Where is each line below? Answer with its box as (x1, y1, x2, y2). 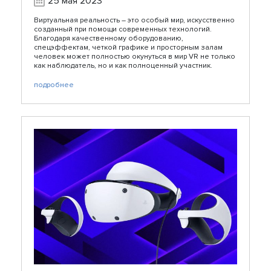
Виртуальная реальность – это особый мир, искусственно (34, 15, 235, 25)
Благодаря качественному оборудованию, (34, 33, 183, 43)
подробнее (34, 80, 74, 90)
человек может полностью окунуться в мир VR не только (34, 51, 235, 61)
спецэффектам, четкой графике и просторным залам (34, 42, 223, 52)
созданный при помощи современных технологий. (34, 24, 212, 34)
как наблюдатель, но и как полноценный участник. (34, 60, 212, 70)
